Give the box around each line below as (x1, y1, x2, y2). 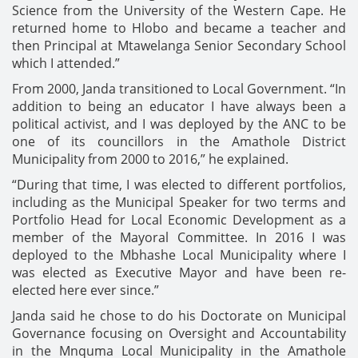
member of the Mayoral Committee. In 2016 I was (12, 229, 346, 246)
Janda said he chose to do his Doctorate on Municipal (12, 307, 346, 324)
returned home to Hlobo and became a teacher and (12, 19, 346, 37)
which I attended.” (12, 54, 120, 72)
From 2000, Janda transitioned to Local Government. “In (12, 80, 346, 97)
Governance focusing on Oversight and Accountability (12, 324, 346, 342)
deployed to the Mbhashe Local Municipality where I (12, 246, 346, 264)
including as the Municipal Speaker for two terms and (12, 193, 346, 211)
